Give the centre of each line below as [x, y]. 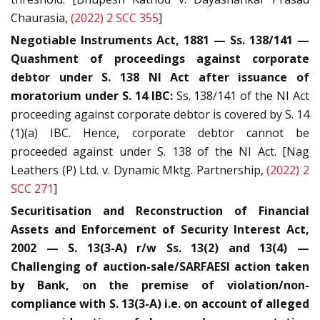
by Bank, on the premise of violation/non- [160, 285]
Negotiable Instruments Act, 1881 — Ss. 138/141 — [160, 40]
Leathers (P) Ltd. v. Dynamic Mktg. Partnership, [139, 170]
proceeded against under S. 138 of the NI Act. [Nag [160, 152]
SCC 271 [32, 189]
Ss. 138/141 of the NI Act [241, 96]
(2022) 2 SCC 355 [115, 18]
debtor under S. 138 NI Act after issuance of [160, 77]
